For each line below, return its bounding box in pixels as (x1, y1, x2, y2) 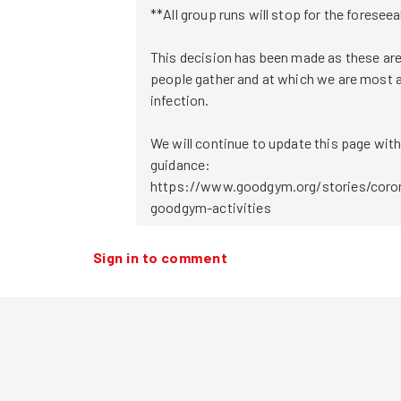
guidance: (150, 155, 211, 173)
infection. (150, 90, 209, 108)
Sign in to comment (93, 248, 228, 266)
